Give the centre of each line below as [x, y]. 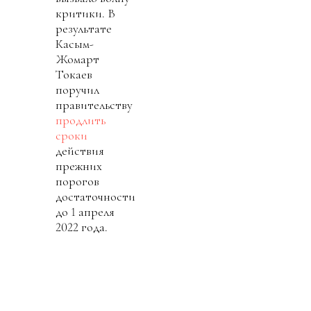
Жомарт [77, 59]
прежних [79, 166]
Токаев [74, 74]
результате [84, 28]
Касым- [75, 43]
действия [80, 150]
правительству [94, 104]
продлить [81, 120]
